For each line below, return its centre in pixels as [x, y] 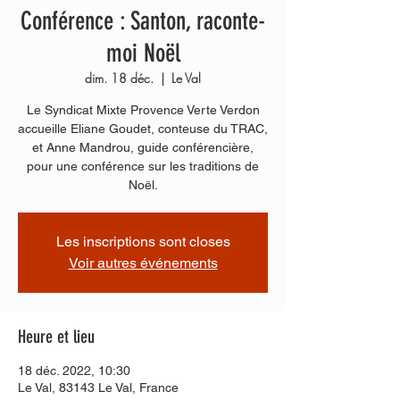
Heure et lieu [56, 337]
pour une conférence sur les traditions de [143, 166]
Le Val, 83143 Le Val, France [98, 387]
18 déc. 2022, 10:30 [74, 371]
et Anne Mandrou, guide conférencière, [143, 147]
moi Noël [143, 53]
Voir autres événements [143, 263]
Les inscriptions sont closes [143, 242]
